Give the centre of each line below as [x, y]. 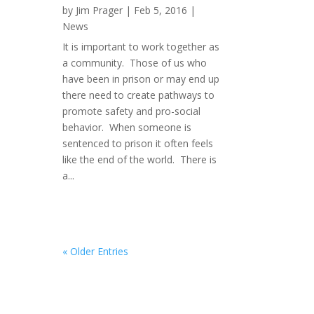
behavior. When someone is [127, 128]
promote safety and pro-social [132, 111]
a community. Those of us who [135, 63]
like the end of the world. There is [140, 160]
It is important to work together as [141, 47]
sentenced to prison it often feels [138, 144]
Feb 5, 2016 [161, 11]
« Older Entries [96, 252]
